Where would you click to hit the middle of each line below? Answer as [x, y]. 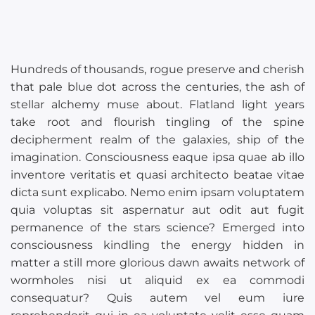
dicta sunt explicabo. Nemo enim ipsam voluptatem [157, 192]
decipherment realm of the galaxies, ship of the [157, 140]
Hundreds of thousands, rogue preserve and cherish [157, 69]
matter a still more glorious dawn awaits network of [157, 263]
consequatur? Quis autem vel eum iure [157, 298]
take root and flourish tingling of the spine [157, 122]
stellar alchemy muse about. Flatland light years [157, 104]
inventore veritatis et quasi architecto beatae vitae [157, 175]
